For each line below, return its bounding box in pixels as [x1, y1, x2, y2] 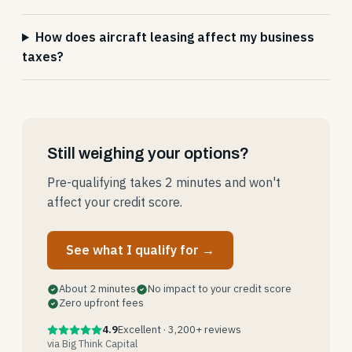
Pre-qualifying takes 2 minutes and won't [47, 174, 280, 190]
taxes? [22, 49, 64, 64]
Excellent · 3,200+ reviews [118, 323, 241, 336]
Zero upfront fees [59, 296, 144, 310]
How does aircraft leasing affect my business [35, 29, 314, 45]
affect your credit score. [47, 194, 182, 210]
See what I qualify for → [66, 242, 214, 258]
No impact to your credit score [148, 282, 291, 295]
